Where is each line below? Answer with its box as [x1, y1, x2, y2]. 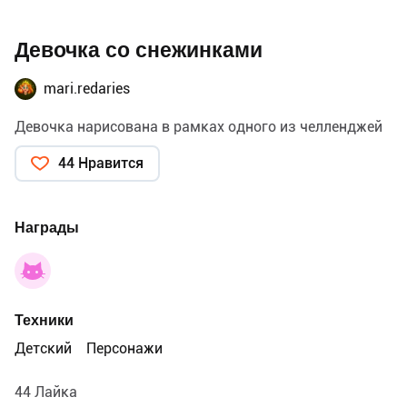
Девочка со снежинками [15, 37, 263, 63]
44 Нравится [58, 154, 144, 172]
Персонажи [86, 339, 163, 357]
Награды [15, 218, 79, 236]
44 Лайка [15, 382, 77, 401]
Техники [15, 311, 74, 329]
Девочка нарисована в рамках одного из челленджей [15, 117, 382, 135]
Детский [15, 339, 72, 357]
